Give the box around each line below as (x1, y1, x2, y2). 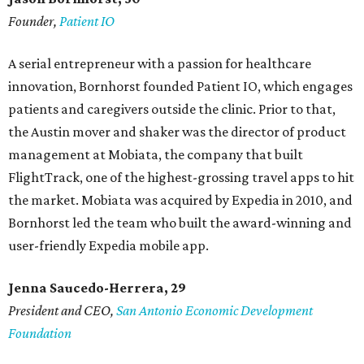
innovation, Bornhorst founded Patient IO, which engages (8, 78, 353, 95)
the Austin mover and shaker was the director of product (8, 123, 346, 141)
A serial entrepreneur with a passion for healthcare (8, 55, 311, 72)
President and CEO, (8, 302, 116, 319)
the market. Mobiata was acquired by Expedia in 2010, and (8, 192, 353, 209)
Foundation (8, 325, 71, 342)
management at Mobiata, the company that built (8, 146, 303, 163)
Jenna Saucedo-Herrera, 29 (8, 279, 186, 297)
